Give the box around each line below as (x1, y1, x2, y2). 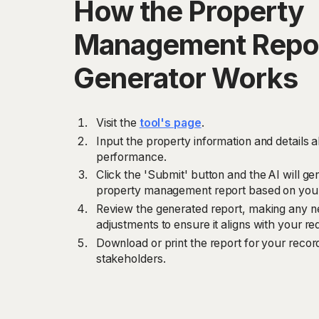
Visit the (95, 115, 140, 130)
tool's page (139, 115, 202, 130)
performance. (95, 150, 167, 164)
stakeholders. (95, 252, 166, 266)
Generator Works (73, 61, 298, 95)
